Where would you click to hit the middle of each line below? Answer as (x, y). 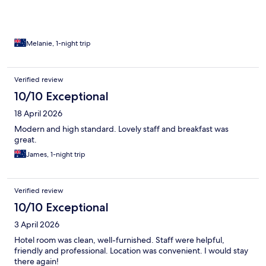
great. (26, 140)
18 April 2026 (38, 114)
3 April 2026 (37, 225)
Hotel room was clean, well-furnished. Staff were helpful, (119, 240)
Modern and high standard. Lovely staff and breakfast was (121, 129)
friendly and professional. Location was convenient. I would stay (131, 251)
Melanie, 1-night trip (58, 44)
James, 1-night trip (56, 155)
